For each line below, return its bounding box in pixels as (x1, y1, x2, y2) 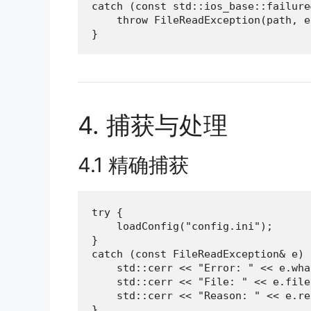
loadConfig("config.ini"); (92, 220, 273, 233)
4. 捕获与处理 (78, 110, 228, 140)
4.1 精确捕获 (78, 153, 189, 178)
